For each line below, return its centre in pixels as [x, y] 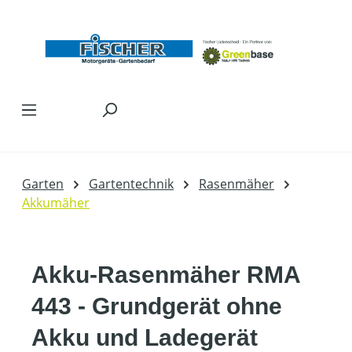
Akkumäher [56, 203]
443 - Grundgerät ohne [157, 306]
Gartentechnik [131, 184]
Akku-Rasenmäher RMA [166, 275]
